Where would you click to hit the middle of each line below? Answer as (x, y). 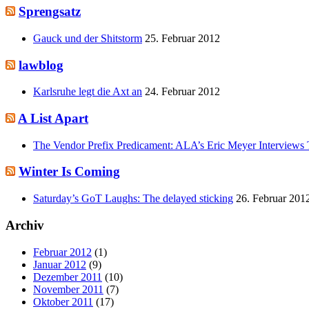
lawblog (41, 65)
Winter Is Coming (69, 172)
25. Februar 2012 (182, 38)
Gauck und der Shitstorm (88, 38)
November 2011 (68, 289)
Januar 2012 (60, 264)
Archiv (25, 225)
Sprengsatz (50, 12)
